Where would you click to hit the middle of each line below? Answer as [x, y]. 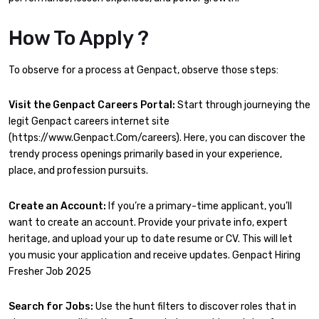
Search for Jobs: [51, 306]
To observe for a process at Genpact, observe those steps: [143, 70]
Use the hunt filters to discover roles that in [195, 306]
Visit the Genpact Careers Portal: [92, 105]
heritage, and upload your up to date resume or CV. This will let [151, 239]
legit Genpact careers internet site [89, 122]
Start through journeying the [243, 105]
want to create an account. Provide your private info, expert [148, 222]
